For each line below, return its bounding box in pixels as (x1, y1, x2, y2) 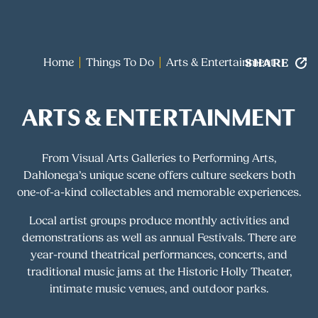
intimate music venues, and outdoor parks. (50, 282, 268, 295)
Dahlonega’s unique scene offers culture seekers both (23, 168, 295, 182)
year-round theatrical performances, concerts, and (31, 248, 287, 261)
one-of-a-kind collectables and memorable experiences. (17, 185, 301, 199)
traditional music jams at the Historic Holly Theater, (26, 265, 292, 278)
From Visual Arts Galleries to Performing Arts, (42, 151, 276, 165)
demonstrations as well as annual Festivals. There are (22, 231, 296, 244)
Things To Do (86, 56, 154, 70)
